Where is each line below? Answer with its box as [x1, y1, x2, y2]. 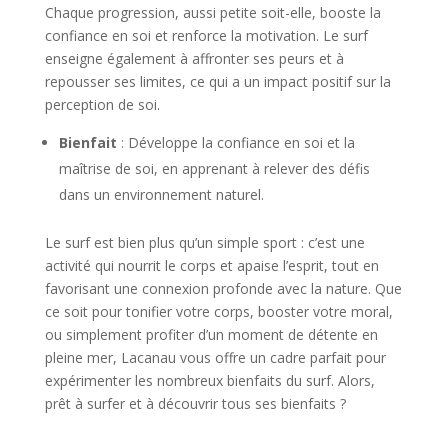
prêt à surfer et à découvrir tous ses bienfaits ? [44, 393, 346, 413]
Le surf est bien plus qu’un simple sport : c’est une [44, 232, 365, 252]
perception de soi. [44, 94, 160, 114]
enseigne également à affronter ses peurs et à [44, 48, 344, 68]
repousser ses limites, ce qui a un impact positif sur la [44, 71, 391, 91]
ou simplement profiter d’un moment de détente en [44, 324, 378, 344]
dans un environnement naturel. [58, 184, 264, 204]
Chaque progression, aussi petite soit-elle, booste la [44, 2, 381, 22]
